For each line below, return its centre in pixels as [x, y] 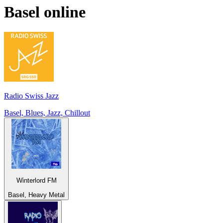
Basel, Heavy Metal [36, 195]
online [63, 12]
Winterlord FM [36, 181]
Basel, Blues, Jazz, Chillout [47, 113]
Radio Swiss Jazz [31, 96]
